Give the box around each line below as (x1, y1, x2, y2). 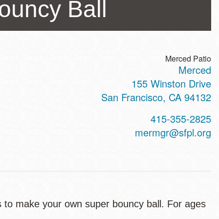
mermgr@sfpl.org (135, 125, 211, 139)
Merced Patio (165, 53, 211, 64)
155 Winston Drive (131, 76, 211, 90)
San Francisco (101, 90, 163, 104)
